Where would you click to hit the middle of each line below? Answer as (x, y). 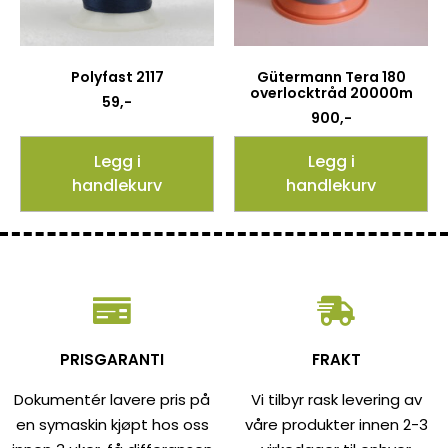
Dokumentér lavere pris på (112, 399)
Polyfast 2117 (117, 76)
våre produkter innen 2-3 (336, 424)
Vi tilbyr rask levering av (336, 399)
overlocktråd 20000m (331, 92)
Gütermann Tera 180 (331, 76)
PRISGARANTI (112, 359)
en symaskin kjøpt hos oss (112, 424)
